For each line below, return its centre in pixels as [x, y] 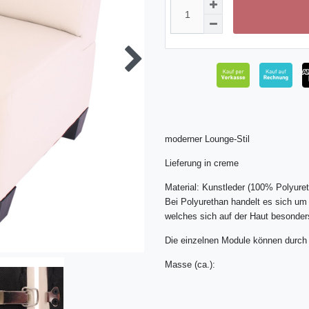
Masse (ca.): [190, 265]
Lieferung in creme [203, 163]
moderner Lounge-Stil [207, 139]
